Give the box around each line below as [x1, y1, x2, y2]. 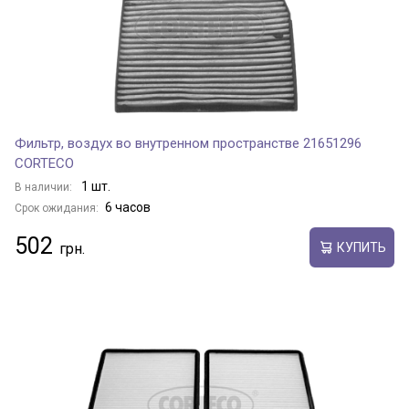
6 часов [105, 200, 151, 215]
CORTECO [15, 155, 74, 172]
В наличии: [15, 181, 75, 194]
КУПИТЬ [336, 239, 386, 255]
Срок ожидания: [15, 202, 99, 215]
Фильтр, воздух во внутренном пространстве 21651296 [15, 135, 362, 152]
